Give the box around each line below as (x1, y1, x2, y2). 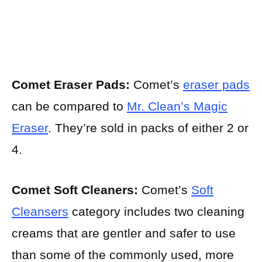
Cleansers (12, 204, 68, 218)
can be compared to (12, 99, 127, 113)
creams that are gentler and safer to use (12, 226, 236, 240)
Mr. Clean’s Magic (127, 99, 227, 113)
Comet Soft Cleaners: (12, 182, 138, 196)
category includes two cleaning (68, 204, 244, 218)
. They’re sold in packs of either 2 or (48, 121, 249, 135)
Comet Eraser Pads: (12, 78, 130, 92)
